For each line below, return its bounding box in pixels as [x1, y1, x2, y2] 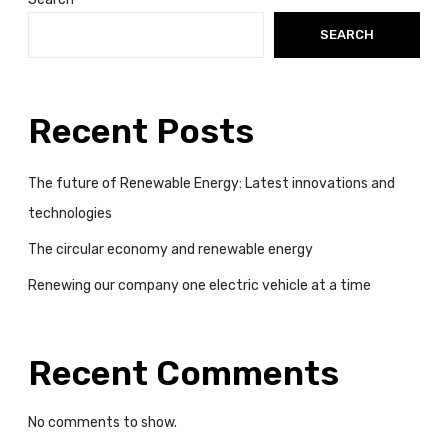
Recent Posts [28, 110, 254, 152]
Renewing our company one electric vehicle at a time [28, 276, 371, 294]
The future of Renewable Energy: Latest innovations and [28, 174, 395, 192]
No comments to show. [28, 414, 177, 432]
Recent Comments [28, 353, 339, 395]
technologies [28, 204, 112, 222]
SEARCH [319, 26, 374, 42]
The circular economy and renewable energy [28, 240, 313, 258]
